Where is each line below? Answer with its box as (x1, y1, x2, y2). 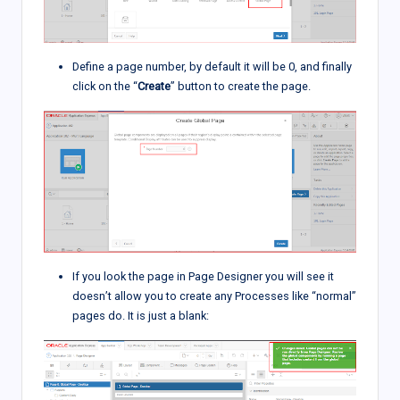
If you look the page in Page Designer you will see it (72, 269, 334, 283)
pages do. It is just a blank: (72, 308, 209, 322)
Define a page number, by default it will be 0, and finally (72, 59, 352, 73)
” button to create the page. (171, 79, 313, 93)
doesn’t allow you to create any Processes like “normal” (72, 288, 356, 303)
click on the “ (72, 79, 137, 93)
